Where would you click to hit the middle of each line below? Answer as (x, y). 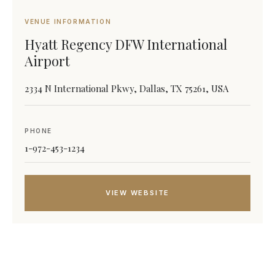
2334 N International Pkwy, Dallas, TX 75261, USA (126, 88)
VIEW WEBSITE (137, 193)
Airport (47, 61)
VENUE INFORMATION (68, 21)
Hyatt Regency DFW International (126, 44)
